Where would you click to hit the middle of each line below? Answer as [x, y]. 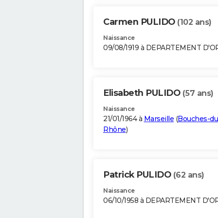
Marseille [159, 119]
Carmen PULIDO [140, 22]
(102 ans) [194, 22]
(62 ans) [189, 175]
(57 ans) [198, 93]
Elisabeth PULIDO [143, 93]
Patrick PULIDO [138, 175]
